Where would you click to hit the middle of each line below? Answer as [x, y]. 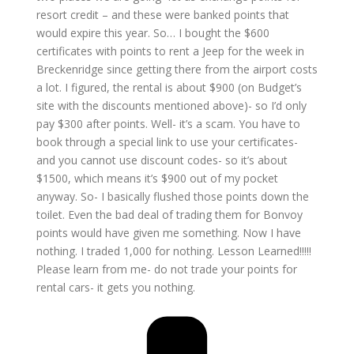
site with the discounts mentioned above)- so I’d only [171, 105]
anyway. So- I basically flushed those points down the [172, 196]
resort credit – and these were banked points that [162, 14]
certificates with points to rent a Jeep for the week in [170, 51]
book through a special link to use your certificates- [167, 141]
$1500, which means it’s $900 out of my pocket [157, 178]
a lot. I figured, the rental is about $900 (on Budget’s [169, 87]
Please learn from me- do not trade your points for [166, 269]
